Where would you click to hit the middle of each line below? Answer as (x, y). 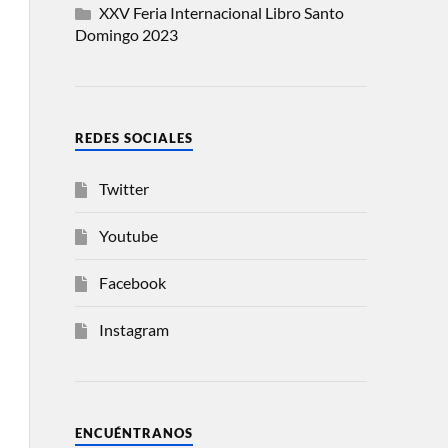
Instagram (133, 329)
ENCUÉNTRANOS (133, 433)
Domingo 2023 (126, 34)
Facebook (132, 282)
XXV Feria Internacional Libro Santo (221, 12)
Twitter (123, 188)
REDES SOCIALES (133, 138)
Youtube (128, 235)
